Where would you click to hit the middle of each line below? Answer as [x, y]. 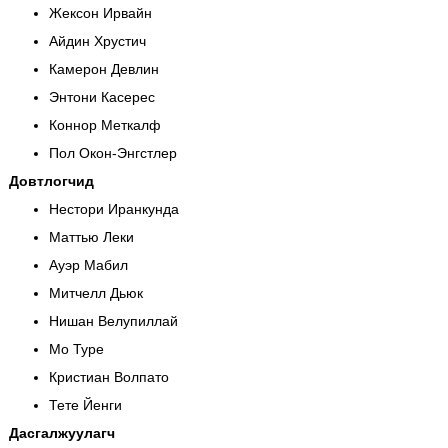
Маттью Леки [91, 236]
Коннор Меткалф [104, 124]
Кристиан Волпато [108, 376]
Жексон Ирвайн [100, 12]
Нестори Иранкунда [113, 208]
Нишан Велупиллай [113, 320]
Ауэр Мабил [88, 264]
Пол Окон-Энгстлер [112, 152]
